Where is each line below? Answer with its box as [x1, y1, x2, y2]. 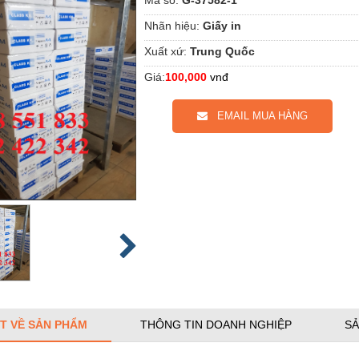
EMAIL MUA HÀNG [208, 109, 308, 122]
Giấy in [203, 18, 241, 32]
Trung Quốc [190, 44, 255, 58]
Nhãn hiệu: [144, 18, 200, 32]
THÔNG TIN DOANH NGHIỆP [140, 317, 292, 331]
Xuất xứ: [144, 44, 187, 58]
